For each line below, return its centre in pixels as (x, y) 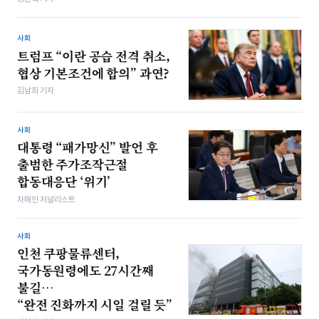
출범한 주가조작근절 (73, 164)
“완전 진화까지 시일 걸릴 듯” (95, 304)
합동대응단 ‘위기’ (64, 182)
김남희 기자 (36, 90)
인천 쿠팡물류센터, (69, 253)
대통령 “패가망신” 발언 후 (88, 147)
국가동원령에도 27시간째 (85, 270)
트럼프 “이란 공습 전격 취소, (94, 56)
